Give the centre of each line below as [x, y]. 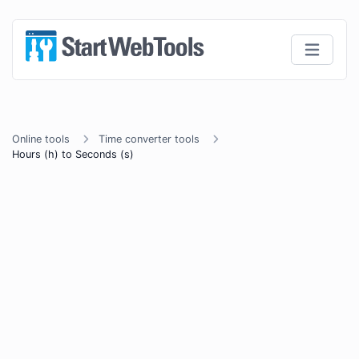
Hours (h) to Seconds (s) [73, 154]
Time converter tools [149, 139]
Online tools [41, 139]
